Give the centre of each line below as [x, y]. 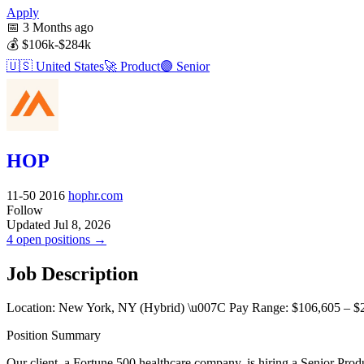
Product [139, 66]
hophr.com [95, 195]
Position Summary [54, 336]
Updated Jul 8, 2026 [58, 224]
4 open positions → [56, 239]
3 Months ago [56, 27]
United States [68, 66]
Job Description [72, 273]
